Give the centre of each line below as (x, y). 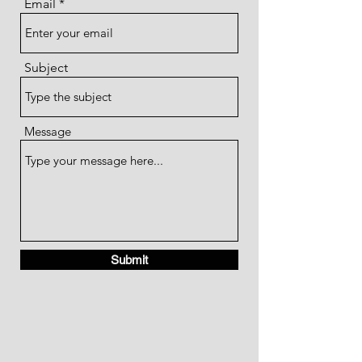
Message (48, 131)
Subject (46, 67)
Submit (129, 260)
